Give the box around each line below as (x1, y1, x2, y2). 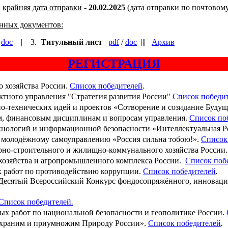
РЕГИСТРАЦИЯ (68, 56, 160, 70)
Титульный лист (41, 37, 104, 46)
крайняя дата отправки (3, 3, 82, 12)
